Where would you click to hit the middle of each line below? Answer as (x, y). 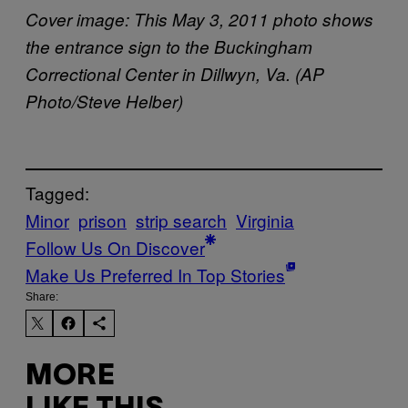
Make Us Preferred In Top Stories (155, 274)
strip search (181, 219)
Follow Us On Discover (115, 247)
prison (102, 219)
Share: (42, 296)
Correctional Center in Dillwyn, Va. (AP (175, 74)
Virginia (265, 219)
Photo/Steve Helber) (104, 101)
